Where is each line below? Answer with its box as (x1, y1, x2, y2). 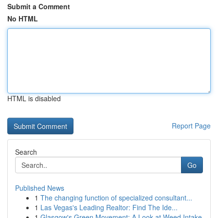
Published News (15, 183, 64, 193)
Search (15, 147, 37, 157)
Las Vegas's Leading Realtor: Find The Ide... (40, 202, 178, 212)
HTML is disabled (7, 93, 61, 103)
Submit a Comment (7, 1, 70, 11)
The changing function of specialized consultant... (40, 193, 192, 202)
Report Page (172, 121, 211, 130)
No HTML (7, 14, 38, 23)
